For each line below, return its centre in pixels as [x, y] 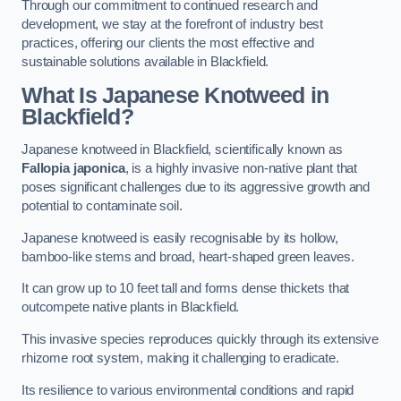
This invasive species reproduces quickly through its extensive [200, 339]
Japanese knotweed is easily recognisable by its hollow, [180, 238]
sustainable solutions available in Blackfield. [145, 62]
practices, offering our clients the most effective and [168, 43]
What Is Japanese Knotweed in [175, 95]
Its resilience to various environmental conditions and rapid [188, 390]
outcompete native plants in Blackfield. [132, 307]
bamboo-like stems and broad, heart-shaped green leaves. [190, 256]
